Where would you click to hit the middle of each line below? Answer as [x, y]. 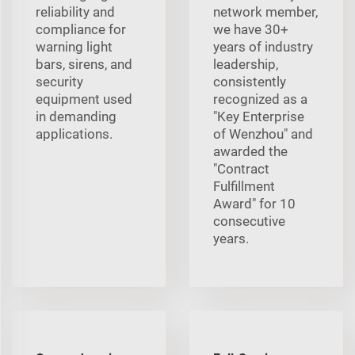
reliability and [75, 11]
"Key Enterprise [259, 116]
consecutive [249, 221]
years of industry [263, 46]
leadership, [246, 64]
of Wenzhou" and [263, 134]
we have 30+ [251, 29]
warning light [74, 46]
